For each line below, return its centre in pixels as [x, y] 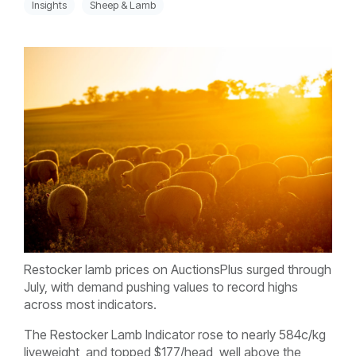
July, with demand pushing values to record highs [161, 286]
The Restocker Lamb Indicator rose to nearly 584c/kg [175, 334]
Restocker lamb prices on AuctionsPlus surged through [178, 269]
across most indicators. [90, 304]
